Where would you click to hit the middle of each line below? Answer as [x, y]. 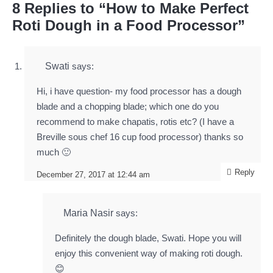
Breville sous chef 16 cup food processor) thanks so [140, 137]
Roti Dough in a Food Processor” [129, 25]
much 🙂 [54, 152]
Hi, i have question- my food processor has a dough [139, 91]
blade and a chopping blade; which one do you [128, 106]
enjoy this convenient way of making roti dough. [149, 253]
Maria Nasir [88, 213]
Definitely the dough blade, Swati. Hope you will [148, 238]
